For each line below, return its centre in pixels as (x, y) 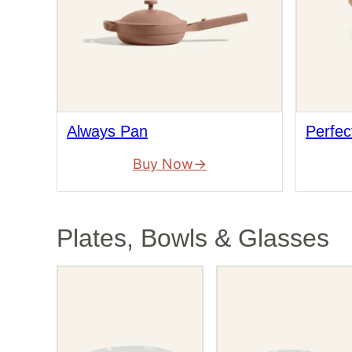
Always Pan (107, 131)
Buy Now (163, 164)
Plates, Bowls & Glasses (193, 238)
